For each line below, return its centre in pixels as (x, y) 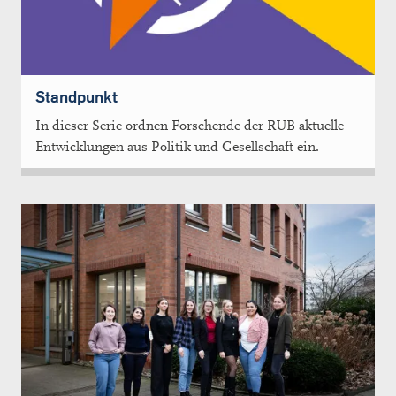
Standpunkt (76, 96)
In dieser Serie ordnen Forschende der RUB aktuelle (190, 125)
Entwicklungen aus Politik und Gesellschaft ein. (177, 146)
